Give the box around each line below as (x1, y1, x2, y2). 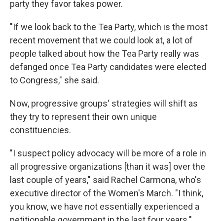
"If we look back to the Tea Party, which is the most (10, 21, 208, 32)
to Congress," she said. (10, 74, 99, 85)
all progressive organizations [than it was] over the (10, 161, 205, 172)
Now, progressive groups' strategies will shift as (10, 98, 198, 109)
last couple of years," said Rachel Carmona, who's (10, 174, 201, 185)
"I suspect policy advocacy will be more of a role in (10, 147, 206, 158)
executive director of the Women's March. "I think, (10, 187, 203, 198)
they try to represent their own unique (10, 111, 157, 122)
